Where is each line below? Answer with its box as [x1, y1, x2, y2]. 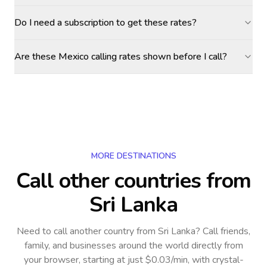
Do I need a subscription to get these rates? [14, 16, 197, 29]
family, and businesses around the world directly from [24, 239, 243, 252]
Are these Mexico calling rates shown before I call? [14, 50, 227, 63]
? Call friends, [195, 225, 250, 238]
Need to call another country [17, 225, 134, 238]
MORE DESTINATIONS [91, 150, 176, 162]
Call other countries [15, 166, 201, 195]
